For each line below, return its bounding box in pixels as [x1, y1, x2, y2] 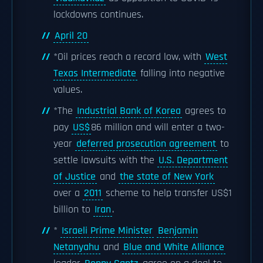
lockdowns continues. [53, 8, 143, 21]
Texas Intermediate [53, 67, 136, 80]
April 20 [55, 29, 87, 42]
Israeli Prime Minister [62, 224, 153, 237]
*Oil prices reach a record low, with [53, 50, 204, 63]
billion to [53, 203, 93, 216]
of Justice [53, 170, 96, 183]
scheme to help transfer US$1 [103, 187, 232, 200]
